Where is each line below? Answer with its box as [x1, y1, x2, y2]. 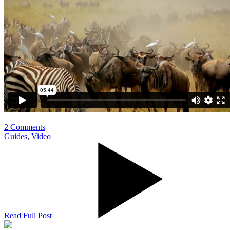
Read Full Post [4, 210, 54, 220]
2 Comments [4, 122, 45, 131]
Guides [4, 131, 27, 141]
